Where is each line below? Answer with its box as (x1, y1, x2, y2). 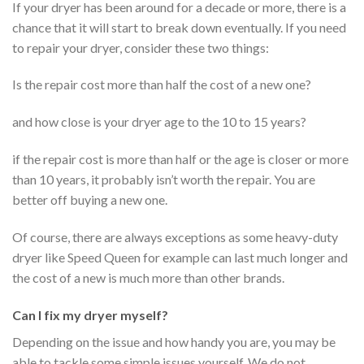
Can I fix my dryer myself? (12, 306, 168, 323)
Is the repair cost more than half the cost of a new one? (12, 76, 311, 93)
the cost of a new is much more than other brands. (12, 269, 284, 285)
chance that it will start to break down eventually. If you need (12, 19, 346, 35)
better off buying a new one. (12, 191, 167, 207)
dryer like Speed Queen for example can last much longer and (12, 249, 348, 265)
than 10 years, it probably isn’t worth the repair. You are (12, 171, 315, 187)
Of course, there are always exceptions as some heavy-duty (12, 228, 338, 245)
